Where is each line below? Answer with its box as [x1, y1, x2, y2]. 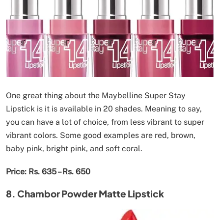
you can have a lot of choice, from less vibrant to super [6, 117, 204, 127]
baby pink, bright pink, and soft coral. [6, 143, 142, 153]
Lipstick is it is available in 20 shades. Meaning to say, [6, 104, 202, 113]
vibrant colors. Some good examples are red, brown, [6, 130, 195, 140]
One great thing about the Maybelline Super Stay [6, 90, 186, 100]
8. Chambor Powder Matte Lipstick [6, 187, 164, 199]
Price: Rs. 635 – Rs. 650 [6, 166, 90, 176]
